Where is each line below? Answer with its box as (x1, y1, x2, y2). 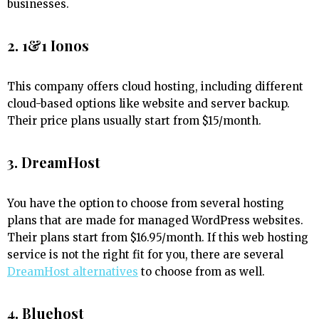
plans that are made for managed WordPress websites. (7, 214, 303, 228)
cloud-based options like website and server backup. (7, 97, 290, 111)
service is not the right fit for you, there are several (7, 248, 283, 262)
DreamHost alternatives (7, 265, 138, 279)
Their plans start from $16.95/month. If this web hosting (7, 231, 308, 245)
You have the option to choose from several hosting (7, 197, 284, 211)
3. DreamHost (7, 152, 100, 172)
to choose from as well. (138, 265, 265, 279)
